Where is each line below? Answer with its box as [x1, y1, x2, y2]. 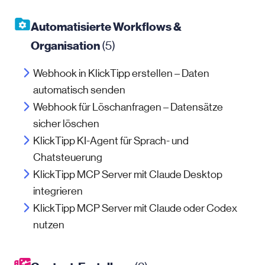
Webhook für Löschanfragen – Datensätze [33, 101, 223, 113]
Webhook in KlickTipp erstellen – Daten [33, 67, 209, 79]
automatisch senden [33, 84, 125, 96]
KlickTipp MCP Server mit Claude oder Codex [33, 202, 237, 214]
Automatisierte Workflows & [31, 20, 182, 34]
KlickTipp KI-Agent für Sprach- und [33, 135, 189, 147]
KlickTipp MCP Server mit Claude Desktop [33, 169, 222, 180]
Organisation [31, 38, 100, 53]
